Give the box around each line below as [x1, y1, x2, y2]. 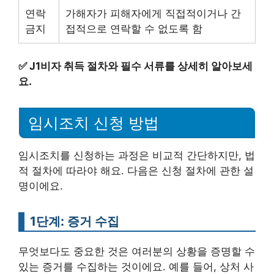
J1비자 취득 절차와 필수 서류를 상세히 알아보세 [29, 60, 253, 72]
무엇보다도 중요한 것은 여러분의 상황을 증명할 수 [18, 245, 255, 257]
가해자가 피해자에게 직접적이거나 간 [65, 7, 241, 20]
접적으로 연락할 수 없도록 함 [65, 22, 202, 35]
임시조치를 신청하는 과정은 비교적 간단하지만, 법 [18, 149, 255, 161]
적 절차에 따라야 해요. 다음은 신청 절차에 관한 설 [18, 164, 254, 177]
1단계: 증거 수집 [30, 213, 119, 229]
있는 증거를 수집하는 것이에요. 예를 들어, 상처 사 [18, 260, 254, 273]
